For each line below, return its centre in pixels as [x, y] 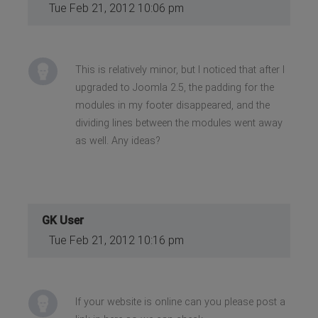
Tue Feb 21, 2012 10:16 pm [117, 240]
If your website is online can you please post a [180, 302]
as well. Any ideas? [117, 141]
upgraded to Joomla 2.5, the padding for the [174, 87]
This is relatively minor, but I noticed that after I [180, 70]
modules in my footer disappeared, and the [172, 105]
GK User [63, 220]
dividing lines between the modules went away [179, 123]
